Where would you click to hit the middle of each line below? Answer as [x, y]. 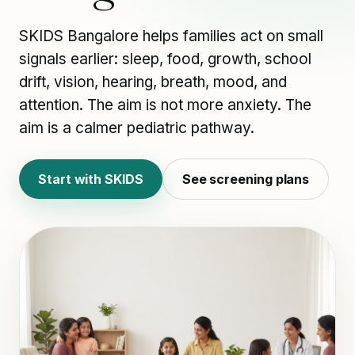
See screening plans [246, 179]
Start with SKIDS [91, 179]
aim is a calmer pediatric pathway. [137, 128]
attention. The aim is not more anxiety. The [165, 105]
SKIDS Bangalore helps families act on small [171, 36]
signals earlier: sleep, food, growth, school [165, 59]
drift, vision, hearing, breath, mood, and [153, 82]
